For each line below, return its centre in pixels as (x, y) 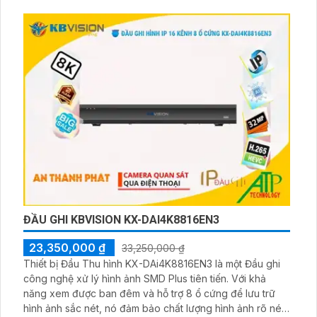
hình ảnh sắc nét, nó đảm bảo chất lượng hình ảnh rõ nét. (155, 308)
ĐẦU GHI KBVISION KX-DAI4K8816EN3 (121, 219)
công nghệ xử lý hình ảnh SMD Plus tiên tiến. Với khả (127, 278)
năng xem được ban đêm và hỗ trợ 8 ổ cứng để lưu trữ (149, 293)
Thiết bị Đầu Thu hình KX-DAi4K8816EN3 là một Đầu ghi (152, 263)
